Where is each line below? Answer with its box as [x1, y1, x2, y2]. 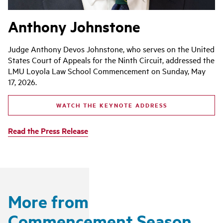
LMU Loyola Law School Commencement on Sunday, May [8, 65, 206, 77]
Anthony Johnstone [8, 16, 140, 37]
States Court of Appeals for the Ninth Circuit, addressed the [8, 54, 215, 66]
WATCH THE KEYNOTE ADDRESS [56, 101, 167, 110]
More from [8, 190, 89, 213]
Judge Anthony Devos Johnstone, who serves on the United [8, 43, 215, 55]
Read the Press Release [8, 124, 88, 136]
